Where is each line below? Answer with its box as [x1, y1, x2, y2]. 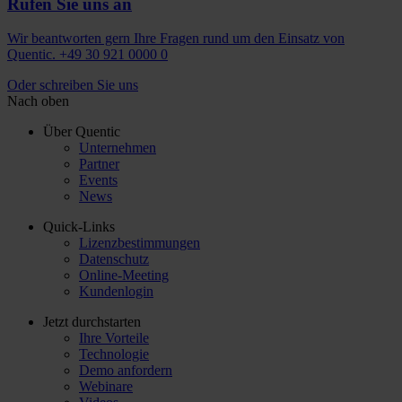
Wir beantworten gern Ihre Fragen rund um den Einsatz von [7, 31, 345, 47]
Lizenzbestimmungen [79, 235, 200, 251]
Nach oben [7, 93, 69, 109]
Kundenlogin [79, 284, 153, 300]
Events [79, 172, 118, 188]
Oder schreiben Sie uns [7, 77, 138, 93]
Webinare [79, 379, 133, 395]
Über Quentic [43, 124, 120, 140]
